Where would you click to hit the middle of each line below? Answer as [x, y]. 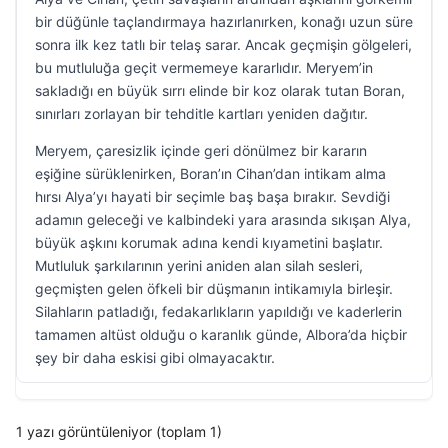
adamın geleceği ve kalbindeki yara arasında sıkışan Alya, [223, 219]
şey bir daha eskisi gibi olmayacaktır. [155, 357]
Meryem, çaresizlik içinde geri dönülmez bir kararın [201, 150]
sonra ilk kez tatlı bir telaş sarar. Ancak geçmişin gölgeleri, [223, 44]
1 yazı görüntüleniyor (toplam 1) [119, 431]
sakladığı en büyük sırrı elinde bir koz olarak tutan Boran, [220, 90]
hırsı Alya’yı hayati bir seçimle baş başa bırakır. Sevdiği [212, 196]
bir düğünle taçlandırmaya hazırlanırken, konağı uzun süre [224, 21]
